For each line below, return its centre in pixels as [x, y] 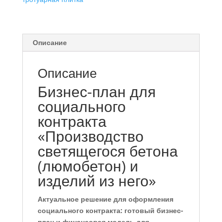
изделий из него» [97, 181]
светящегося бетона [108, 151]
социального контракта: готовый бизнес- [110, 211]
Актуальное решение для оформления [105, 199]
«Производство [90, 136]
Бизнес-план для [96, 92]
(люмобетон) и [88, 166]
